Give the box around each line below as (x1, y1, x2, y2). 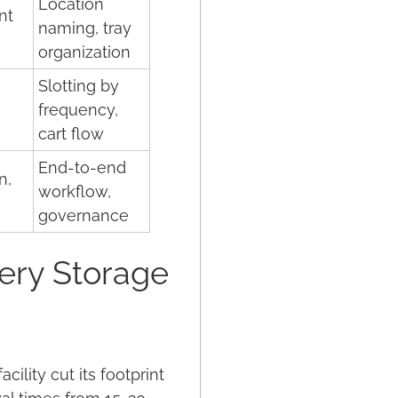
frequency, (38, 100, 118, 119)
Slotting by (38, 76, 119, 95)
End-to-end (38, 158, 126, 177)
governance (38, 206, 129, 225)
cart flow (38, 124, 104, 143)
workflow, (38, 182, 111, 201)
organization (38, 43, 131, 61)
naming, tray (38, 19, 131, 37)
